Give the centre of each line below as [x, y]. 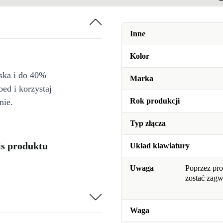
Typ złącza [148, 123]
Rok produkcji [155, 101]
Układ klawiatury [160, 146]
